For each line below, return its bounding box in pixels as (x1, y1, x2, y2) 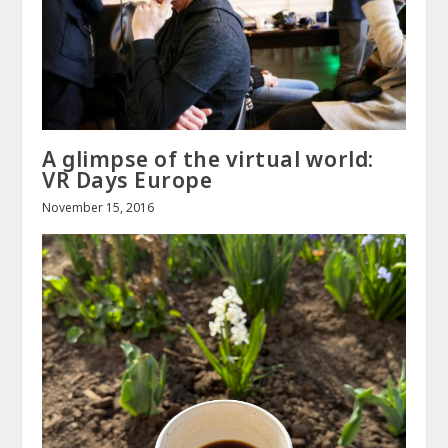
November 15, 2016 (42, 199, 155, 217)
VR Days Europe (42, 166, 213, 195)
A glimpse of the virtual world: (42, 145, 374, 174)
